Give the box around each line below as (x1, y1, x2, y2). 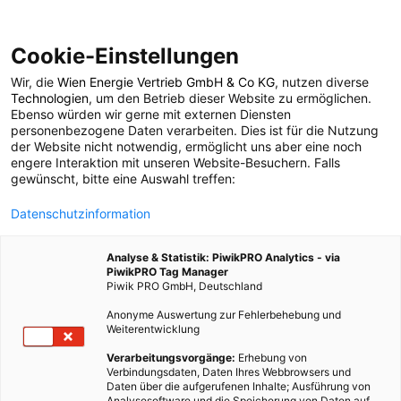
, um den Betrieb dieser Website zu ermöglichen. (89, 90, 371, 106)
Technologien (11, 90, 89, 106)
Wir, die (11, 74, 57, 90)
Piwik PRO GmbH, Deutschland (107, 279, 262, 293)
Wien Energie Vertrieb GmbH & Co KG (57, 74, 275, 90)
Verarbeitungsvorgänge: (107, 351, 235, 364)
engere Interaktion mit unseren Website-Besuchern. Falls (11, 155, 340, 170)
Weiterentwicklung (107, 322, 200, 336)
